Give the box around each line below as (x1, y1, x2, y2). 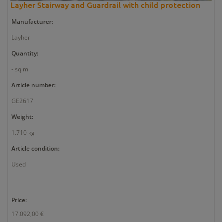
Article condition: (11, 144, 59, 153)
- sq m (11, 64, 28, 73)
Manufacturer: (11, 17, 53, 26)
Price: (11, 195, 27, 204)
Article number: (11, 80, 55, 89)
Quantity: (11, 49, 38, 57)
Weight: (11, 112, 33, 121)
